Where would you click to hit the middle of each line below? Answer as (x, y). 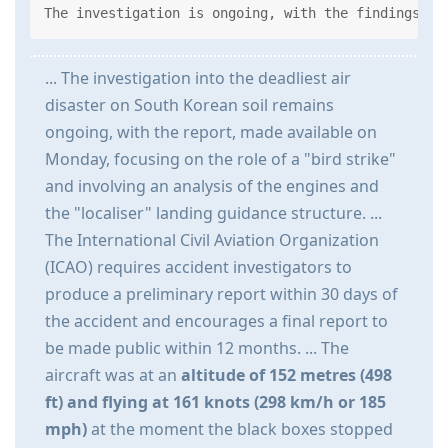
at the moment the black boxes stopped (240, 429)
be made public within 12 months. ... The (197, 348)
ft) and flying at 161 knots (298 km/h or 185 (215, 402)
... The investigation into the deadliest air (198, 78)
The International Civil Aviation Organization (212, 240)
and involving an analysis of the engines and (212, 186)
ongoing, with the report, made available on (211, 132)
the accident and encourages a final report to (216, 321)
